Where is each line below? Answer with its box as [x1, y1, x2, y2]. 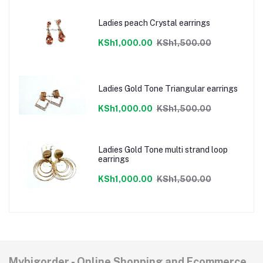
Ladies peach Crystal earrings [97, 18, 210, 28]
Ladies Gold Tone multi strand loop [97, 144, 165, 154]
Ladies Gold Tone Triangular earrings [164, 83, 238, 93]
